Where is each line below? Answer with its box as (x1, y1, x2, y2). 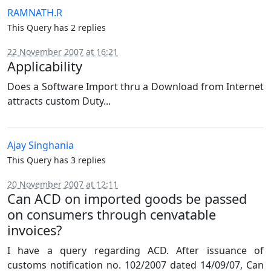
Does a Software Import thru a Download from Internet (7, 80, 264, 93)
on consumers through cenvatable (7, 206, 216, 223)
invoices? (7, 221, 62, 239)
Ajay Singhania (7, 139, 74, 152)
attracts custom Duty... (7, 94, 111, 108)
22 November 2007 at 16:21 (7, 46, 118, 57)
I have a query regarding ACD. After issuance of (7, 244, 264, 257)
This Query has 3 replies (7, 154, 106, 166)
